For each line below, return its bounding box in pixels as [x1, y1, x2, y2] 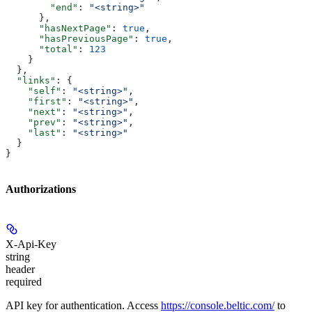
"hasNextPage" [6, 23, 111, 34]
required [6, 275, 42, 288]
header [6, 263, 35, 275]
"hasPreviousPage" [6, 33, 134, 45]
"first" [6, 96, 67, 107]
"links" [6, 75, 56, 86]
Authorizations [6, 182, 76, 195]
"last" [6, 127, 61, 139]
